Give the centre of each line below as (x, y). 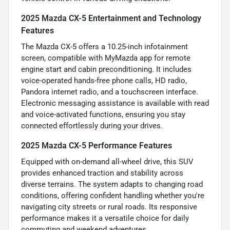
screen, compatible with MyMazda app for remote (106, 58)
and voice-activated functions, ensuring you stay (103, 114)
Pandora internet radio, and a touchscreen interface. (110, 92)
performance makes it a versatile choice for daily (105, 218)
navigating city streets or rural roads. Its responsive (109, 207)
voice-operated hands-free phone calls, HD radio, (104, 80)
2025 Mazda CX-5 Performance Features (97, 145)
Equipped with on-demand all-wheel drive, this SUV (107, 161)
